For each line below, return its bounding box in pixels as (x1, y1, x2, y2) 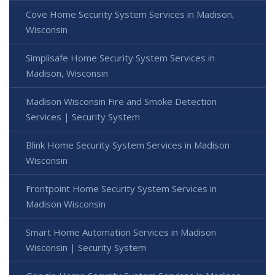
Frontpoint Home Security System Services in (26, 182, 217, 195)
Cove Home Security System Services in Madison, (26, 7, 234, 20)
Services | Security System (26, 110, 140, 123)
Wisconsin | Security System (26, 241, 146, 254)
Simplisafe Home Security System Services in (26, 51, 215, 64)
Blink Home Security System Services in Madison (26, 138, 230, 151)
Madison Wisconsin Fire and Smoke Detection (26, 95, 217, 107)
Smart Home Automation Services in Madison (26, 225, 216, 238)
